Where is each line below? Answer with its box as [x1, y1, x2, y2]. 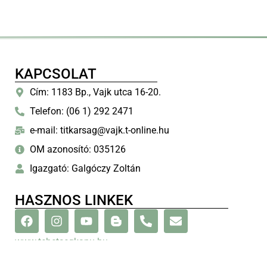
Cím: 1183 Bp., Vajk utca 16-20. [30, 86, 161, 98]
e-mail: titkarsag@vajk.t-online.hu [30, 125, 169, 136]
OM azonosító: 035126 [30, 144, 126, 156]
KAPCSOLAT [15, 66, 97, 83]
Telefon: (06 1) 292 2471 [30, 105, 133, 117]
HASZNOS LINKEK [15, 192, 133, 209]
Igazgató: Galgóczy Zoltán [30, 163, 141, 175]
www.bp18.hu [15, 254, 73, 266]
